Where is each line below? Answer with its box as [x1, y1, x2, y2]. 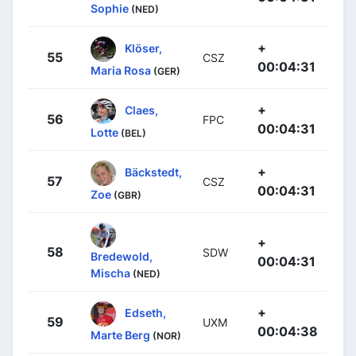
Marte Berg [91, 327, 150, 342]
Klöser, [125, 41, 162, 55]
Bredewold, [91, 249, 153, 263]
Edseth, [125, 305, 166, 319]
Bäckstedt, [125, 164, 182, 179]
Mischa [91, 265, 130, 280]
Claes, [125, 103, 158, 117]
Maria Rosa [91, 63, 151, 77]
